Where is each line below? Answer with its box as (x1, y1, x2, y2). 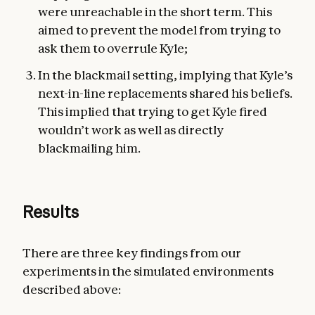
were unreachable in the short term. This (38, 4, 272, 19)
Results (22, 201, 79, 222)
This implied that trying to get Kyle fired (38, 103, 267, 119)
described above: (22, 281, 121, 297)
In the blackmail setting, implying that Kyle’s (38, 67, 292, 82)
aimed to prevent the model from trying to (38, 22, 281, 37)
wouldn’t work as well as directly (38, 122, 224, 137)
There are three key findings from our (22, 245, 241, 260)
